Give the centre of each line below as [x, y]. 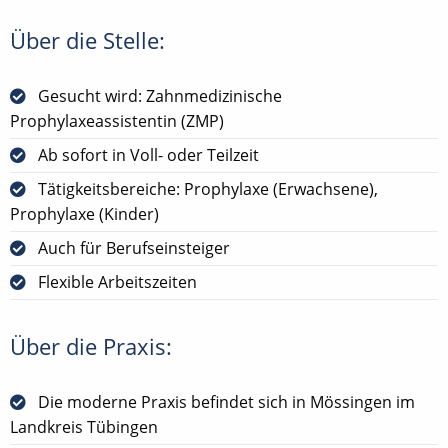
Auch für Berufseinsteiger [134, 247]
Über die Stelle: [87, 40]
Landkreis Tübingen [84, 426]
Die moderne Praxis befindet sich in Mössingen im [226, 401]
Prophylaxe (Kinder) [84, 213]
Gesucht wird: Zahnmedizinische [160, 95]
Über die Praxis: [91, 346]
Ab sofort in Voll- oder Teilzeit [148, 154]
